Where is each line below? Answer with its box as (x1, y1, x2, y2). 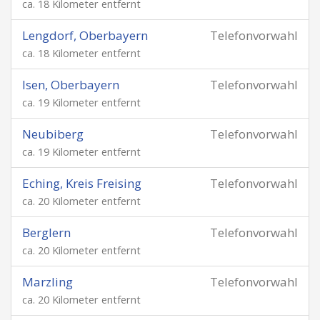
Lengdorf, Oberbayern (22, 27, 148, 44)
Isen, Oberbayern (22, 76, 119, 93)
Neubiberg (22, 126, 84, 142)
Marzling (22, 274, 73, 290)
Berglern (22, 224, 71, 241)
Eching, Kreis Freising (22, 175, 141, 191)
